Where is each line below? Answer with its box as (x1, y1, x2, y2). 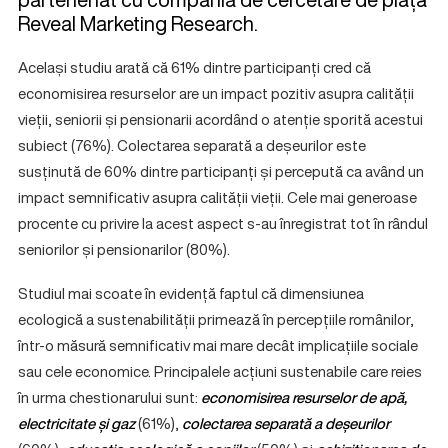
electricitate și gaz (18, 412, 135, 434)
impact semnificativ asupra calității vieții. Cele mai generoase (18, 186, 417, 208)
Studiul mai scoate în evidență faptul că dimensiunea (18, 282, 364, 304)
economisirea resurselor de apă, (201, 386, 407, 408)
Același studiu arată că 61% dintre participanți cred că (18, 56, 371, 78)
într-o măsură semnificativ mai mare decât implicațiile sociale (18, 334, 418, 356)
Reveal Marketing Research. (18, 9, 258, 38)
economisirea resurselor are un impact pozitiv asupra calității (18, 82, 414, 104)
